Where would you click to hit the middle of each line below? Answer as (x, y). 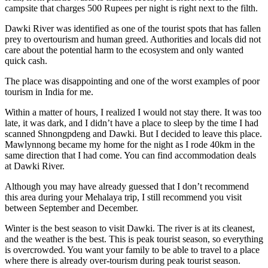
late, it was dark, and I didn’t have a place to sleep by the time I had (132, 123)
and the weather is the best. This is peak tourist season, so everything (134, 239)
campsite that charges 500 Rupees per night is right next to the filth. (131, 8)
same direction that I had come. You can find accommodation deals (130, 155)
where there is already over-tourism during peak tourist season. (123, 260)
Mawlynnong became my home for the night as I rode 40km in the (130, 144)
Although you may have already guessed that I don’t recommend (127, 186)
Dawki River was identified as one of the (83, 28)
